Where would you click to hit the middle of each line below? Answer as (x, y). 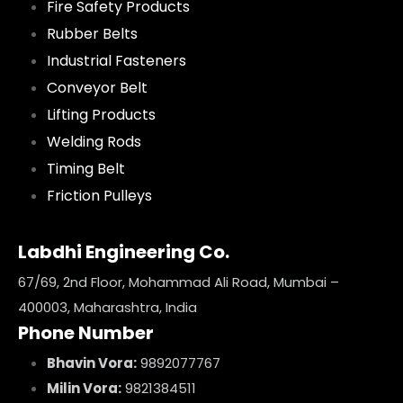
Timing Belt (86, 169)
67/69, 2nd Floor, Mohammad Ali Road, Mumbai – (179, 282)
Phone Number (86, 333)
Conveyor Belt (97, 88)
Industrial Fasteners (116, 61)
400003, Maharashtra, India (107, 307)
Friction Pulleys (99, 196)
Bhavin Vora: (92, 363)
